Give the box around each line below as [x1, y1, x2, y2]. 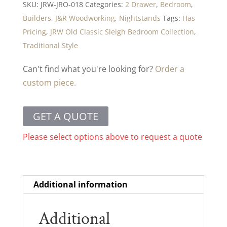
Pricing [22, 26, 46, 36]
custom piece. [22, 77, 76, 88]
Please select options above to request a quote [22, 131, 202, 142]
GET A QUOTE [32, 109, 98, 123]
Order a [155, 63, 184, 74]
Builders [22, 13, 51, 23]
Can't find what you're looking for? [22, 63, 155, 74]
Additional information [33, 178, 128, 190]
